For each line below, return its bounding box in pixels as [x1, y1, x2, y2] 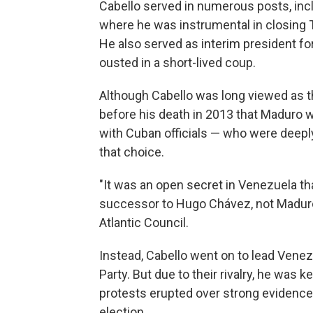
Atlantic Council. [99, 215, 189, 231]
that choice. [99, 145, 164, 160]
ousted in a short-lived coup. [99, 55, 256, 71]
